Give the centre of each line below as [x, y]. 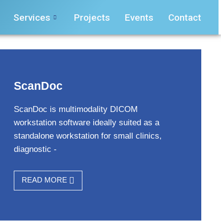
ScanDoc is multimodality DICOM [75, 109]
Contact [185, 17]
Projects [92, 17]
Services [32, 17]
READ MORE [45, 180]
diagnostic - [35, 149]
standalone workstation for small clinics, [88, 136]
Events [139, 17]
